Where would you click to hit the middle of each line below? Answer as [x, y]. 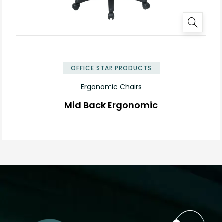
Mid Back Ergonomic [111, 105]
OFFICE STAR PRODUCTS [111, 68]
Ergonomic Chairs [111, 86]
